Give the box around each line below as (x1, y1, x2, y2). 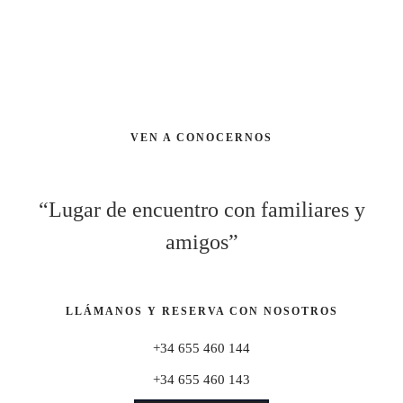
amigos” (165, 230, 238, 254)
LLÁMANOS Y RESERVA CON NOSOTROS (65, 305, 338, 318)
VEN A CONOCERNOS (130, 131, 273, 144)
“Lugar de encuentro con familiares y (38, 198, 365, 221)
